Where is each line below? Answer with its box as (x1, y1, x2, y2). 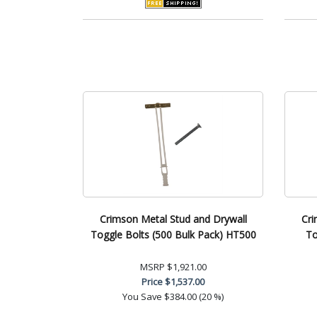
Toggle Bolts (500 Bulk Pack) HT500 (90, 227, 256, 241)
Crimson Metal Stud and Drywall (99, 212, 247, 226)
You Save (122, 289, 162, 303)
